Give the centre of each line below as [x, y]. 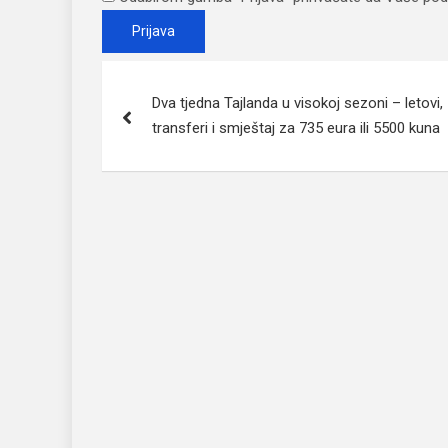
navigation [175, 121]
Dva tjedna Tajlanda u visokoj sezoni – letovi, [297, 103]
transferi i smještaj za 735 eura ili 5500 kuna [296, 128]
